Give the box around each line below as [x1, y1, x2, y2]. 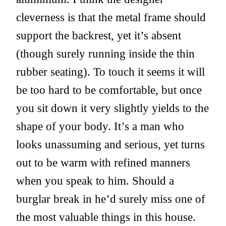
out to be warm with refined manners [16, 156, 190, 169]
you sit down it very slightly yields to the [16, 101, 209, 115]
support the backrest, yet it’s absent [16, 29, 181, 42]
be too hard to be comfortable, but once [16, 83, 202, 97]
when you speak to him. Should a [16, 174, 174, 188]
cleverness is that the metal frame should [16, 11, 206, 24]
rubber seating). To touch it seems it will [16, 65, 205, 79]
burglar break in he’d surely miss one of [16, 192, 205, 206]
